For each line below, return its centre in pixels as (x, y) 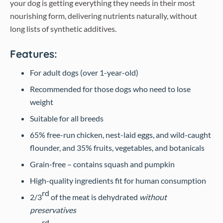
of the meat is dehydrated (94, 197)
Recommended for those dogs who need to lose (110, 89)
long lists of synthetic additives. (63, 29)
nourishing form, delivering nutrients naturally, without (104, 16)
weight (42, 102)
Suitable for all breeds (67, 118)
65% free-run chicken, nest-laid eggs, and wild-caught (120, 135)
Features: (34, 54)
